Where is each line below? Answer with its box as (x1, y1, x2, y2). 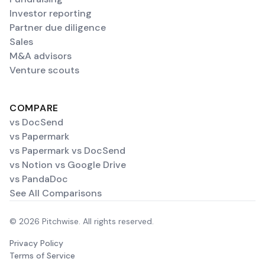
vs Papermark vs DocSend (9, 144, 125, 157)
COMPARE (9, 102, 59, 114)
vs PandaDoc (9, 173, 68, 185)
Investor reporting (9, 7, 92, 20)
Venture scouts (9, 64, 79, 76)
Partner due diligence (9, 21, 106, 34)
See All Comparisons (9, 187, 102, 199)
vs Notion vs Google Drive (9, 159, 126, 171)
